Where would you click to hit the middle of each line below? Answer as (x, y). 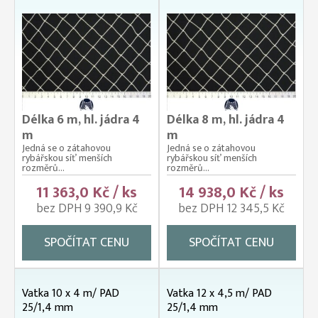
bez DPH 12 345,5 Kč (231, 208)
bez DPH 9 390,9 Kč (87, 208)
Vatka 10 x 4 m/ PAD (71, 293)
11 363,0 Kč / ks (87, 192)
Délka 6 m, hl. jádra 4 (81, 120)
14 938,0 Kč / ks (231, 192)
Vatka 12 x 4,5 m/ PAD (219, 293)
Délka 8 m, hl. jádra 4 (226, 120)
